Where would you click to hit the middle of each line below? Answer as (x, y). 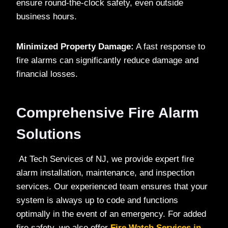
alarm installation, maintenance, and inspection (105, 173)
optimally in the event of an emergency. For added (111, 214)
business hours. (47, 17)
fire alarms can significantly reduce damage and (107, 61)
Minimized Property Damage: (75, 47)
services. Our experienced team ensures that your (112, 187)
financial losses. (47, 74)
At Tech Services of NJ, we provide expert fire (105, 159)
